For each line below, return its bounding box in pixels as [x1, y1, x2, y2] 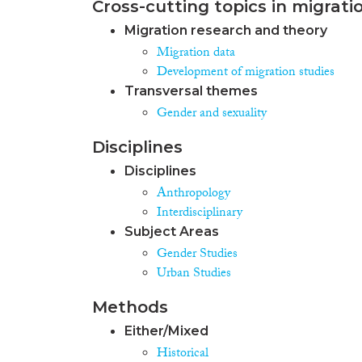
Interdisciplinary [157, 202, 242, 225]
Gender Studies [157, 243, 238, 266]
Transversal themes [124, 82, 258, 99]
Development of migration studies [157, 61, 335, 84]
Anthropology [157, 183, 230, 205]
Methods [92, 297, 168, 317]
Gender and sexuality [157, 103, 267, 125]
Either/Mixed [124, 322, 208, 339]
